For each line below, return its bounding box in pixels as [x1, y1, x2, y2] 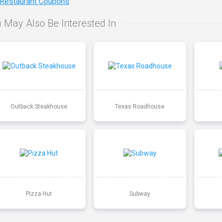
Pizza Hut [26, 190, 53, 197]
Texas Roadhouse [115, 103, 165, 110]
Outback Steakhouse [10, 103, 68, 110]
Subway [129, 190, 151, 197]
